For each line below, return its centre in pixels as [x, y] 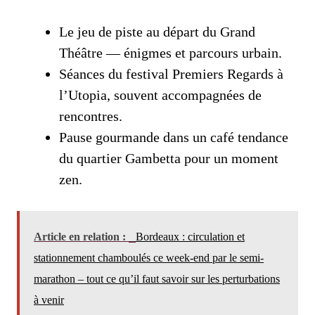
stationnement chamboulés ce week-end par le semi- [149, 258]
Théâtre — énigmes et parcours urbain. [171, 53]
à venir [49, 300]
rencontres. [91, 116]
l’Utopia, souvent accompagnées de [160, 95]
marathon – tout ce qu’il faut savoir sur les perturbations [157, 279]
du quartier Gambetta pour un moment [169, 159]
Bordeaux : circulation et [190, 237]
